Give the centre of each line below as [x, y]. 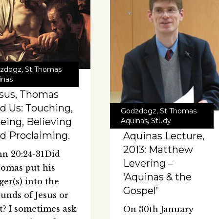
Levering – [148, 164]
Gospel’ [140, 191]
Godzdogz [138, 111]
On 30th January [158, 209]
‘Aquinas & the [157, 177]
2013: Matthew [158, 150]
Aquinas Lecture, [164, 136]
